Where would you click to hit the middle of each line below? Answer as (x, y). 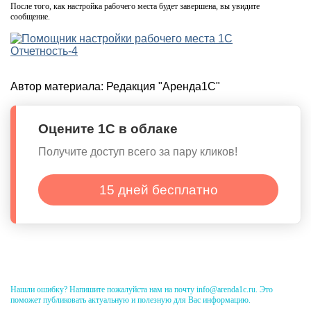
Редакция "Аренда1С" (163, 86)
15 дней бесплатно (158, 190)
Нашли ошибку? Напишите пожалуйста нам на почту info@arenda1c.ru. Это (142, 289)
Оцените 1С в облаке (108, 128)
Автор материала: (58, 86)
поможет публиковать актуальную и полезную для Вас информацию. (131, 300)
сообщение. (30, 16)
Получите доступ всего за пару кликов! (138, 152)
